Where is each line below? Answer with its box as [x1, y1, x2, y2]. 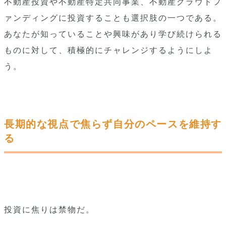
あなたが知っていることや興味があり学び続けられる [4, 30, 222, 38]
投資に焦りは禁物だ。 [4, 205, 95, 214]
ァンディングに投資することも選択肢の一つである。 [4, 14, 222, 22]
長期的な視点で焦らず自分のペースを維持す [4, 119, 222, 130]
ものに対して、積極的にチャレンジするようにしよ [4, 46, 213, 54]
